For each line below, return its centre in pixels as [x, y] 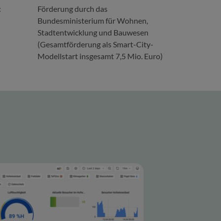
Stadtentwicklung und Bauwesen [93, 32]
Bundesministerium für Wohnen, [93, 20]
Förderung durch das [73, 9]
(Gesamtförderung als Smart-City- [95, 44]
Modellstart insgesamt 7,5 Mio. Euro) [100, 56]
